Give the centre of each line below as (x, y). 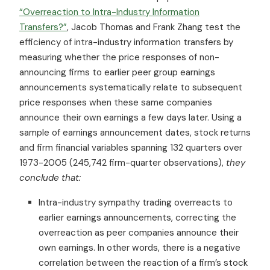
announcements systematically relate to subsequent (131, 87)
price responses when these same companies (116, 102)
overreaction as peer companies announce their (139, 232)
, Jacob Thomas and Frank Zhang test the (154, 27)
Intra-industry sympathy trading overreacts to (136, 202)
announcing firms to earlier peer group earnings (117, 72)
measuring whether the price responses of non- (119, 57)
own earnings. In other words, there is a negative (140, 247)
